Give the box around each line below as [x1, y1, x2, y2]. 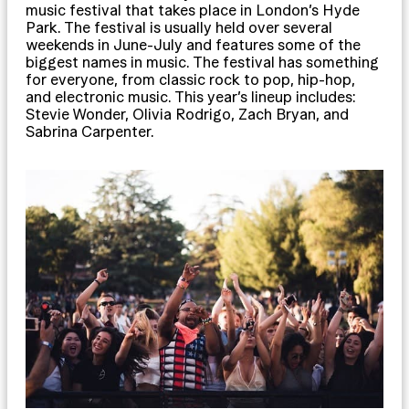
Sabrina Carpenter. [26, 122, 154, 140]
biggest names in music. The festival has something [26, 53, 379, 70]
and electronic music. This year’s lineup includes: [26, 88, 356, 105]
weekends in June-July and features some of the [26, 36, 361, 53]
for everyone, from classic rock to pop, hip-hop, [26, 70, 355, 88]
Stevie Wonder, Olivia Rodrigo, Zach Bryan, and [26, 105, 349, 122]
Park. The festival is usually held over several [26, 18, 332, 36]
